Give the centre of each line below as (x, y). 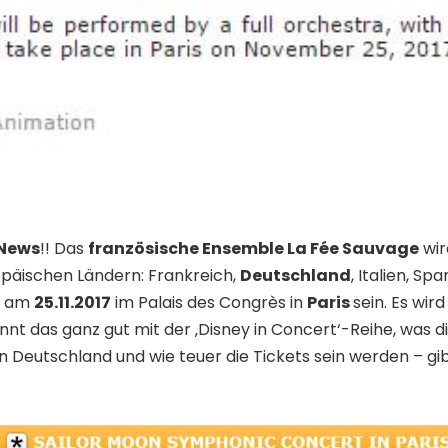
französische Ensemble (187, 249)
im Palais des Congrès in (209, 303)
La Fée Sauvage (353, 249)
